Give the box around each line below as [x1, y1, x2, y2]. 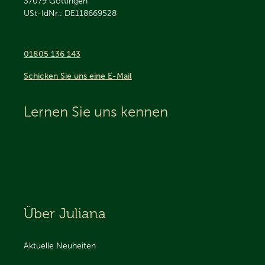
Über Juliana [24, 205, 106, 222]
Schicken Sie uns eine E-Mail [24, 71, 132, 82]
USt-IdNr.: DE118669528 [24, 8, 117, 19]
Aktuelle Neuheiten [24, 240, 96, 251]
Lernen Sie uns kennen [24, 103, 168, 121]
